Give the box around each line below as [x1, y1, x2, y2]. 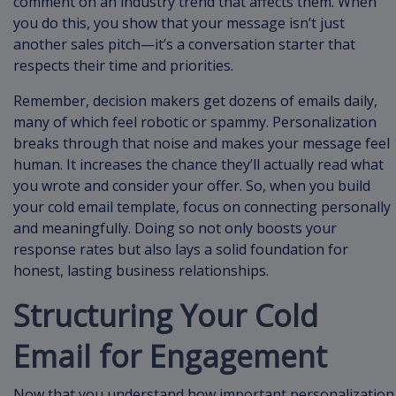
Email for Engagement [13, 336, 327, 377]
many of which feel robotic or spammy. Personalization [13, 112, 377, 133]
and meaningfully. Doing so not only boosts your [13, 218, 337, 239]
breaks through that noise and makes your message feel [13, 133, 390, 154]
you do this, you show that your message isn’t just [13, 13, 345, 34]
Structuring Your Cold [13, 295, 318, 337]
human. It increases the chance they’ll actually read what [13, 155, 384, 175]
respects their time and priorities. [13, 56, 233, 76]
